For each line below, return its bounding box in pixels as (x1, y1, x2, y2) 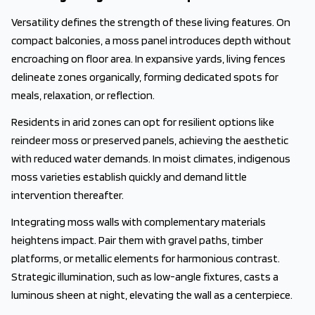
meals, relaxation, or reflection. (11, 89, 155, 102)
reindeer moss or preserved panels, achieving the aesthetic (11, 134, 288, 147)
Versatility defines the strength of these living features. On (11, 15, 290, 29)
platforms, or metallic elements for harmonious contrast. (11, 252, 280, 265)
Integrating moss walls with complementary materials (11, 215, 266, 229)
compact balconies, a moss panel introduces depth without (11, 34, 291, 47)
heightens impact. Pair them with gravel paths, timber (11, 233, 263, 247)
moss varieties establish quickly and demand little (11, 170, 247, 184)
